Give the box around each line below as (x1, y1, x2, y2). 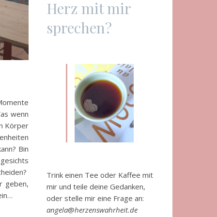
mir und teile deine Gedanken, (46, 182, 145, 192)
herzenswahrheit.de (75, 205, 138, 215)
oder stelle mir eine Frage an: (46, 193, 144, 203)
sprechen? (46, 17, 112, 37)
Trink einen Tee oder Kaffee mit (46, 170, 153, 180)
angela (46, 205, 68, 215)
